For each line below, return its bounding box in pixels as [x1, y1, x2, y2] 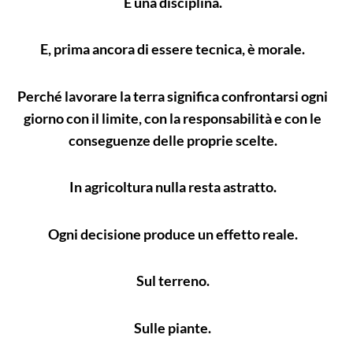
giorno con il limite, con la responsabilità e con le [24, 109, 321, 127]
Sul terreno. [136, 272, 210, 290]
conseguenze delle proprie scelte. [68, 131, 277, 149]
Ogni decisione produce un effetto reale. [47, 225, 298, 243]
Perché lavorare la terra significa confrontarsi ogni [17, 87, 328, 105]
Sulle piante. [134, 318, 211, 336]
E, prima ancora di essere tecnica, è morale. [40, 40, 305, 58]
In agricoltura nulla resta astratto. [69, 178, 277, 196]
